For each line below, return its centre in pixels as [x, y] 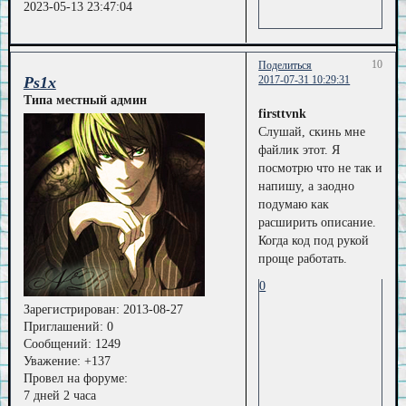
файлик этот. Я [300, 150]
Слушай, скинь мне [312, 131]
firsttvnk [283, 113]
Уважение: [52, 362]
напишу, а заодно [307, 186]
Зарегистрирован [69, 310]
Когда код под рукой [314, 240]
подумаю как [294, 204]
